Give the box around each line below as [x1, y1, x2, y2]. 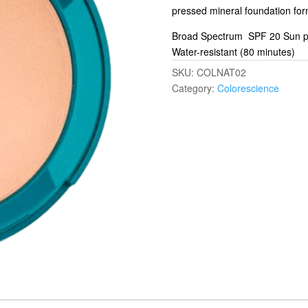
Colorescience [217, 81, 279, 95]
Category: [171, 81, 217, 95]
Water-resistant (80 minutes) [171, 45, 295, 58]
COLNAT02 [196, 65, 246, 79]
